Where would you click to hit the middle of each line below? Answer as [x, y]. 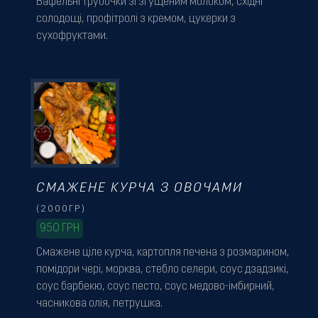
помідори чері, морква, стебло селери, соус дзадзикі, [162, 269]
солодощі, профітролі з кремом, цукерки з [136, 20]
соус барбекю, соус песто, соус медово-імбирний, [155, 286]
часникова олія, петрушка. [99, 303]
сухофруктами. [72, 37]
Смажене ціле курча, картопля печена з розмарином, [163, 252]
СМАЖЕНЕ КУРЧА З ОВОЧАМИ [139, 188]
